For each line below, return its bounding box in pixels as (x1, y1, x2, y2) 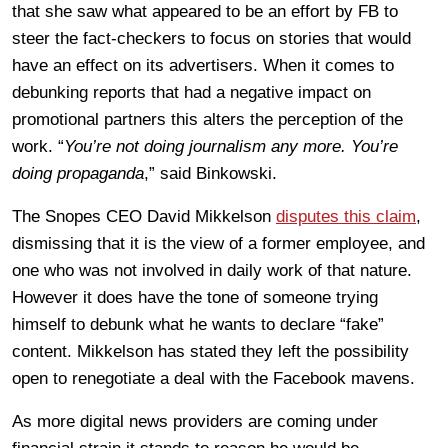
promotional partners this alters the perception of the (12, 109, 403, 129)
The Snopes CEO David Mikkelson (12, 206, 276, 226)
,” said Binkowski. (144, 163, 277, 183)
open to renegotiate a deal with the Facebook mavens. (12, 368, 415, 388)
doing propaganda (12, 163, 144, 183)
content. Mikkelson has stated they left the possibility (12, 341, 409, 361)
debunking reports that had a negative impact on (12, 82, 371, 102)
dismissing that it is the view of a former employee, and (12, 233, 425, 253)
